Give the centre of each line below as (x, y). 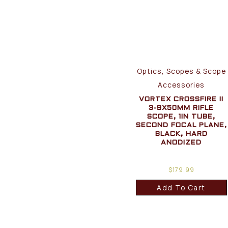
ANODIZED (181, 142)
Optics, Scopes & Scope (181, 71)
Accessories (181, 84)
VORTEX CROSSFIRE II (181, 99)
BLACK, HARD (181, 134)
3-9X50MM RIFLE (181, 108)
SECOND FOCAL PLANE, (181, 125)
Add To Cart (181, 187)
